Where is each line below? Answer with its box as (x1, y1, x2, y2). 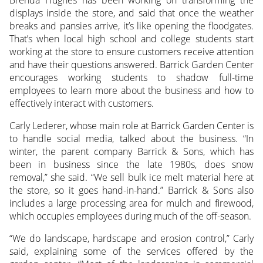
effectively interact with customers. (9, 96, 154, 110)
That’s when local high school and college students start (9, 32, 254, 45)
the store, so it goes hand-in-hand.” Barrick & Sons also (9, 183, 254, 197)
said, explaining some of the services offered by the (9, 244, 254, 258)
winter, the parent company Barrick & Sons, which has (9, 144, 254, 158)
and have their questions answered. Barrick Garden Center (9, 58, 254, 71)
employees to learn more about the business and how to (9, 83, 254, 97)
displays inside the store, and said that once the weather (9, 6, 254, 19)
